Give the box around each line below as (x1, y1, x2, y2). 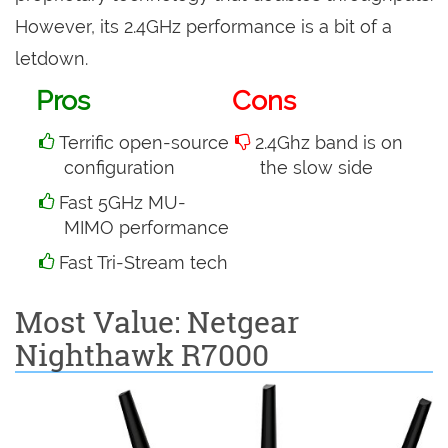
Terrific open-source (58, 132, 229, 154)
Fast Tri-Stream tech (58, 252, 228, 274)
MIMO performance (63, 217, 229, 239)
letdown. (15, 48, 88, 70)
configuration (63, 157, 175, 179)
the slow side (259, 157, 373, 179)
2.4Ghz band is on (254, 132, 403, 154)
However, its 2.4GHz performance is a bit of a (15, 16, 392, 38)
